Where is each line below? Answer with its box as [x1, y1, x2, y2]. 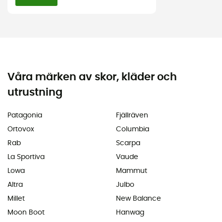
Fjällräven [116, 111, 148, 119]
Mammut [116, 167, 147, 174]
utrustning [7, 87, 62, 98]
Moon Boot [7, 209, 45, 216]
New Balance [116, 195, 161, 202]
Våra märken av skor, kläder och [7, 71, 177, 82]
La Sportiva [7, 153, 45, 161]
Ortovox [7, 125, 34, 133]
